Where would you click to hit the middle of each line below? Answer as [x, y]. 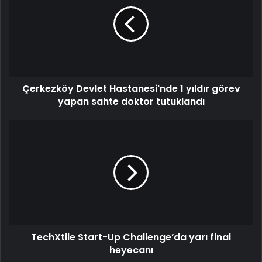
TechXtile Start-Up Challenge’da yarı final [131, 237]
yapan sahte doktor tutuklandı [131, 102]
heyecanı [131, 250]
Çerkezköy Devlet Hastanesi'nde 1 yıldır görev [131, 89]
